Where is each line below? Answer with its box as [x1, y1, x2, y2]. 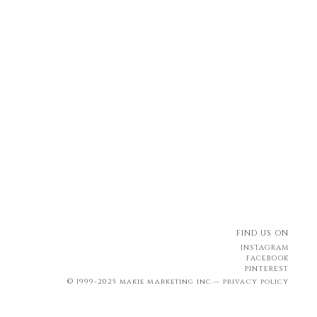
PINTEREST [244, 264, 289, 275]
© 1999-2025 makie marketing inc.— [67, 277, 224, 287]
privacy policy [223, 277, 289, 287]
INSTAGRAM [240, 243, 289, 253]
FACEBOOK [246, 253, 289, 264]
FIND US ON [236, 228, 289, 239]
